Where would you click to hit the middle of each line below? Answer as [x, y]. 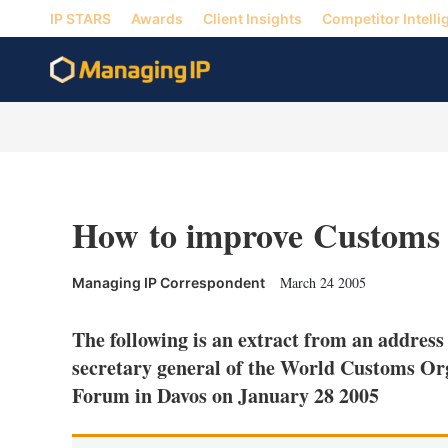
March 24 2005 [323, 282]
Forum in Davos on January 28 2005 [225, 395]
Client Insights [252, 18]
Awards [157, 18]
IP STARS [80, 18]
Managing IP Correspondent [168, 282]
